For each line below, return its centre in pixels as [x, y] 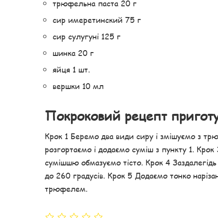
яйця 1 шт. [71, 70]
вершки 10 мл [78, 86]
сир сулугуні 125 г [87, 36]
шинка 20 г [73, 53]
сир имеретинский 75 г [97, 20]
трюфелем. [66, 189]
